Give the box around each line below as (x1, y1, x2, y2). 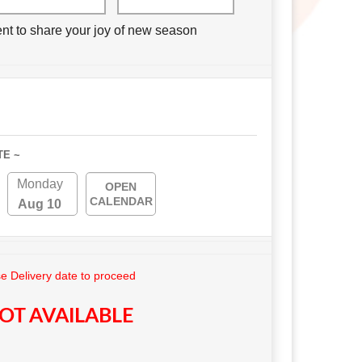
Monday (16, 177, 63, 192)
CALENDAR (89, 195, 153, 208)
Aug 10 (18, 197, 62, 212)
